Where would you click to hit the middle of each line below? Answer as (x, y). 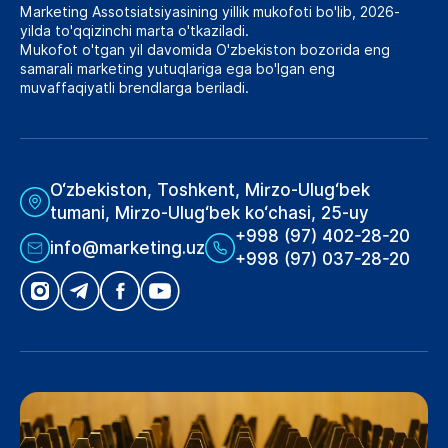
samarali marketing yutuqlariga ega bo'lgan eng (177, 69)
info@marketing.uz (127, 247)
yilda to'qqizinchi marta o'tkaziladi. (134, 31)
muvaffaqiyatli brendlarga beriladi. (134, 88)
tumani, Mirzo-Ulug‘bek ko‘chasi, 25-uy (209, 213)
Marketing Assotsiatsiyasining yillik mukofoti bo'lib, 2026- (210, 12)
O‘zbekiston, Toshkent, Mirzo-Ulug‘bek (210, 190)
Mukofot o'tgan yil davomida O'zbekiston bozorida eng (205, 50)
